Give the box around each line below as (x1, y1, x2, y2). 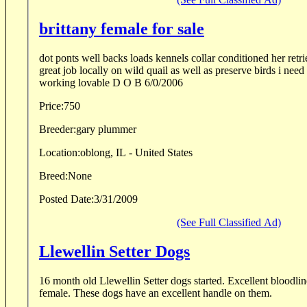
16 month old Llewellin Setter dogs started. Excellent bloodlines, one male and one (39, 274, 228, 286)
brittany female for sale (39, 19, 204, 38)
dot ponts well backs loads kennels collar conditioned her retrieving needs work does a (39, 51, 103, 64)
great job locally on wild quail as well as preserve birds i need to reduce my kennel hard (39, 64, 278, 76)
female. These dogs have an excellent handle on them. (73, 286, 272, 299)
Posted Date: (39, 193, 94, 205)
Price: (39, 99, 64, 112)
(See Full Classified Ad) (177, 216, 281, 228)
